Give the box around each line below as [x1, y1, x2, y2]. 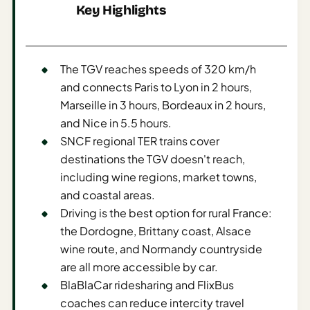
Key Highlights [75, 1, 166, 18]
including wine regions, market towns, [60, 169, 257, 184]
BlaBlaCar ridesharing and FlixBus [60, 277, 234, 292]
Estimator [14, 232, 63, 246]
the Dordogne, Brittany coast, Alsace [60, 223, 251, 238]
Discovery [3, 260, 54, 273]
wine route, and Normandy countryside [60, 241, 262, 256]
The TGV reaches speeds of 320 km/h [60, 61, 256, 76]
